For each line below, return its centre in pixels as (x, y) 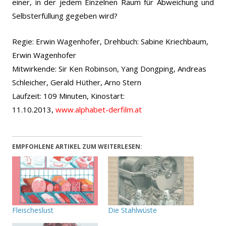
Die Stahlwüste (132, 210)
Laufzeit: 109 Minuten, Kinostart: (68, 96)
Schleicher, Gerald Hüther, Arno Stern (77, 82)
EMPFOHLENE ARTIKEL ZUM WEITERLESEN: (77, 146)
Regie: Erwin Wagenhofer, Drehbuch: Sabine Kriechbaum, (110, 41)
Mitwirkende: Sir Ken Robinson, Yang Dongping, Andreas (109, 68)
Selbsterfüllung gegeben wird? (65, 15)
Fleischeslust (33, 210)
